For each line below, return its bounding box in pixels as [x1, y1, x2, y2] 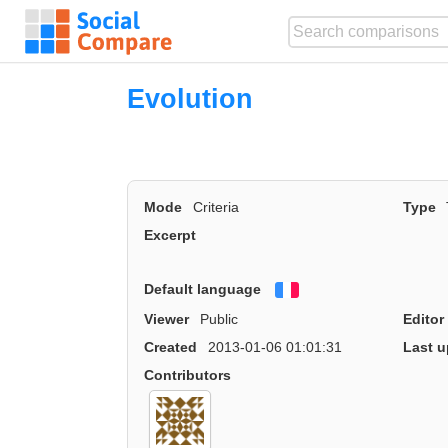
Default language [144, 280, 262, 297]
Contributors [144, 367, 232, 384]
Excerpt [144, 227, 197, 244]
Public [199, 311, 238, 328]
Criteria [192, 199, 239, 216]
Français [299, 284, 358, 301]
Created [144, 339, 198, 356]
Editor [402, 311, 444, 328]
